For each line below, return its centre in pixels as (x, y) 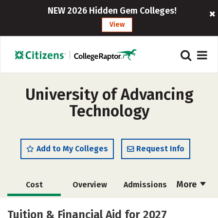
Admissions (145, 185)
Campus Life (144, 207)
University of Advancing (109, 94)
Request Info (160, 149)
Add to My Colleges (72, 149)
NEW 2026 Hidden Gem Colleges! (112, 11)
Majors (89, 207)
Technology (109, 111)
